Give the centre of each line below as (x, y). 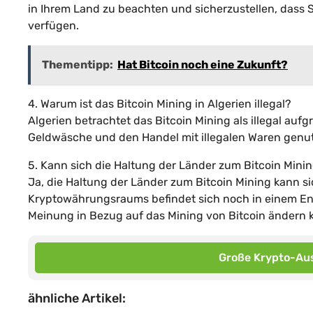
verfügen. (53, 25)
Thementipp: (78, 64)
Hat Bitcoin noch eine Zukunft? (203, 64)
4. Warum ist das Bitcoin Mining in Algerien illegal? (160, 103)
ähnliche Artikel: (77, 298)
